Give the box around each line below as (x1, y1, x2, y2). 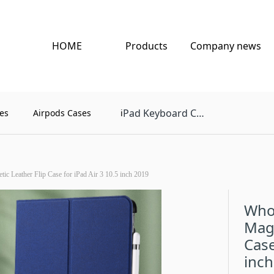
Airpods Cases (32, 107, 91, 119)
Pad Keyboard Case (123, 106, 197, 120)
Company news (190, 39, 261, 53)
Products (125, 39, 168, 53)
